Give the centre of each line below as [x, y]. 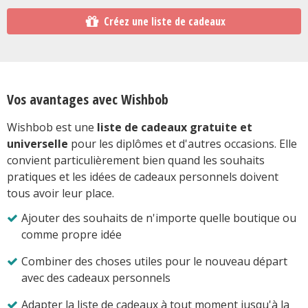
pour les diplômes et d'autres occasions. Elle [183, 143]
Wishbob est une [52, 127]
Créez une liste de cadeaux [164, 21]
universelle [37, 143]
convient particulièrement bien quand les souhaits [136, 160]
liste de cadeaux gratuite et [175, 127]
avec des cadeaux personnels [96, 277]
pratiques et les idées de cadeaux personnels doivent [143, 176]
